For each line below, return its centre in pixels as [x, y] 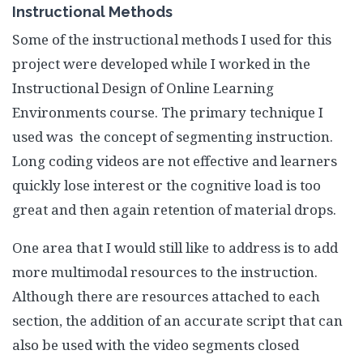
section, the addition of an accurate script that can [177, 320]
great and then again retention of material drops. [174, 209]
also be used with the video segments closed [156, 345]
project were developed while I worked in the [161, 64]
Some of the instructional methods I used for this [172, 39]
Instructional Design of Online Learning [143, 88]
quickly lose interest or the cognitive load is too [167, 185]
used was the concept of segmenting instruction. [173, 137]
